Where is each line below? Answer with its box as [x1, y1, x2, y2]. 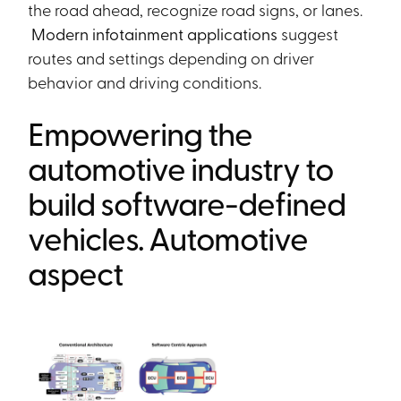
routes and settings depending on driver [28, 47, 315, 68]
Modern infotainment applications [28, 22, 282, 45]
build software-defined [28, 180, 346, 225]
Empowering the [28, 110, 253, 155]
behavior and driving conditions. [28, 71, 262, 92]
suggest [281, 22, 339, 44]
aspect [28, 250, 124, 294]
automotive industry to [28, 145, 334, 190]
